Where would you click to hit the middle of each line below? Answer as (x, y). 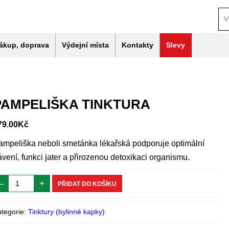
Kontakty (138, 45)
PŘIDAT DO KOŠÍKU (87, 184)
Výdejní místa (85, 45)
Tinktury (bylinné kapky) (67, 212)
